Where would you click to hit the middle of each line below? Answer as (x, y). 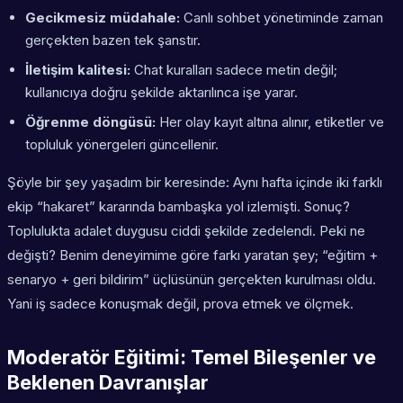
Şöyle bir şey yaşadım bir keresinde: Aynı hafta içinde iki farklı (195, 183)
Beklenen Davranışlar (108, 383)
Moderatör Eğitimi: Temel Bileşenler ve (192, 358)
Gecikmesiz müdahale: (103, 18)
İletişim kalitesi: (78, 70)
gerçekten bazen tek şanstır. (113, 40)
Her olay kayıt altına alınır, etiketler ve (270, 122)
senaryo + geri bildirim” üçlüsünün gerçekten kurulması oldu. (192, 280)
